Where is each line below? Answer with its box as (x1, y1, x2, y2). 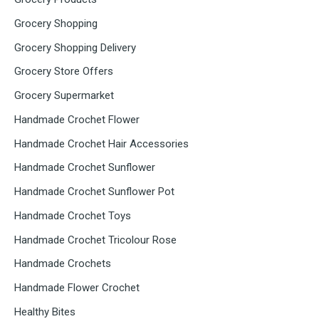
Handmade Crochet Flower (14, 113, 140, 126)
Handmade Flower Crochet (14, 281, 140, 294)
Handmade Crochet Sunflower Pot (14, 185, 174, 198)
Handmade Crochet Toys (14, 209, 131, 222)
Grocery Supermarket (14, 89, 114, 102)
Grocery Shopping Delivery (14, 41, 136, 54)
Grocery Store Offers (14, 65, 113, 78)
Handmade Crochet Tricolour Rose (14, 233, 177, 246)
